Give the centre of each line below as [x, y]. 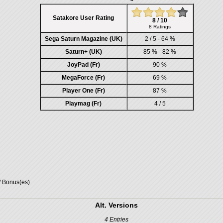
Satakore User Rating [83, 18]
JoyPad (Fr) [83, 65]
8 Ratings [160, 27]
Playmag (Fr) [83, 104]
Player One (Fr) [83, 91]
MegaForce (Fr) [83, 78]
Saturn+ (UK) [83, 52]
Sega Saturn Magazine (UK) [83, 39]
